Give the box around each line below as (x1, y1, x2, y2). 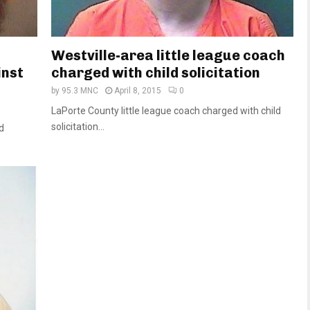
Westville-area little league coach (51, 46, 285, 64)
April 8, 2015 (114, 85, 161, 95)
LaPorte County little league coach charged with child (51, 104, 281, 116)
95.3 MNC (62, 85, 98, 95)
